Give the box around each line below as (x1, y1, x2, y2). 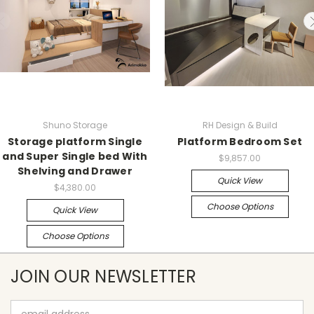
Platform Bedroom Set (177, 134, 302, 149)
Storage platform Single (8, 134, 142, 149)
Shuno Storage (43, 118, 107, 131)
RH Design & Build (202, 118, 278, 131)
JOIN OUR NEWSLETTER (11, 264, 196, 288)
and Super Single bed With (2, 149, 148, 163)
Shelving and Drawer (18, 163, 132, 178)
